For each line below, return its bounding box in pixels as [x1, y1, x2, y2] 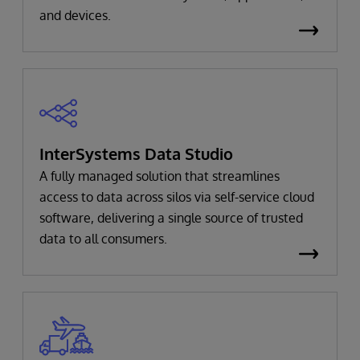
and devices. [39, 6, 111, 23]
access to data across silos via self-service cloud [39, 188, 314, 205]
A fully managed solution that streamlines [39, 167, 280, 184]
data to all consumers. [39, 230, 167, 247]
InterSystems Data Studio [39, 142, 233, 164]
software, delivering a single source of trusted [39, 209, 303, 226]
